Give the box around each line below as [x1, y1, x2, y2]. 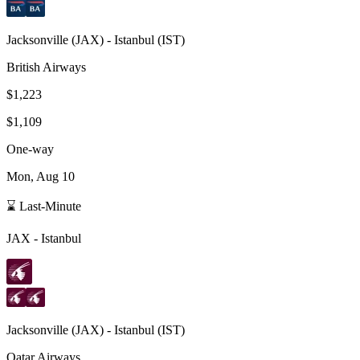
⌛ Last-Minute [6, 198, 81, 213]
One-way [6, 141, 54, 156]
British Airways [6, 59, 86, 74]
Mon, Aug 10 [6, 169, 75, 183]
